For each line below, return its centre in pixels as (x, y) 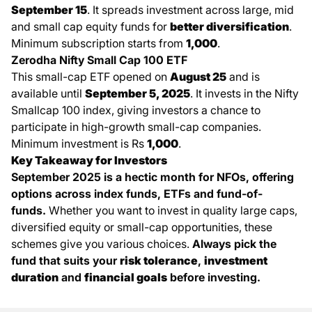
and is (243, 77)
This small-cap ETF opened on (91, 77)
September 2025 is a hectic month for (114, 177)
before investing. (214, 277)
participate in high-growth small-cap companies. (136, 127)
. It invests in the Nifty (244, 93)
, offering (270, 177)
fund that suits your (65, 260)
